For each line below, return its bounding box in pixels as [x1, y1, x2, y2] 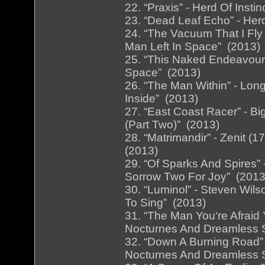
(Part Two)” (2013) [125, 118, 220, 131]
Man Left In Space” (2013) [125, 40, 261, 53]
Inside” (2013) [125, 92, 199, 105]
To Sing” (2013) [125, 196, 206, 209]
